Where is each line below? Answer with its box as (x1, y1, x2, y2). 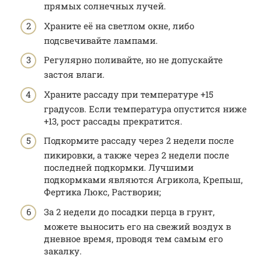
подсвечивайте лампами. (44, 34, 158, 46)
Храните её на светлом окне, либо (44, 19, 194, 32)
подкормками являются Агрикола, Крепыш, (44, 174, 243, 186)
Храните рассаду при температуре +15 (44, 88, 213, 100)
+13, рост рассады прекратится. (44, 115, 182, 127)
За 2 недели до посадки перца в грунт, (44, 205, 215, 218)
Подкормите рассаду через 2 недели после (44, 135, 234, 147)
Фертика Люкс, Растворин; (44, 186, 161, 198)
